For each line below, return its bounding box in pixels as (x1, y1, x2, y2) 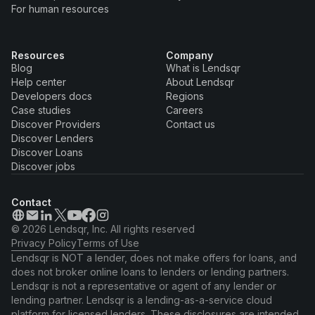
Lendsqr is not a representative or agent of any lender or (11, 280, 276, 292)
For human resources (11, 3, 109, 15)
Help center (11, 76, 66, 89)
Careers (166, 104, 203, 117)
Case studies (11, 104, 71, 117)
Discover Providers (11, 118, 101, 131)
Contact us (166, 118, 215, 131)
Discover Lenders (11, 132, 94, 145)
